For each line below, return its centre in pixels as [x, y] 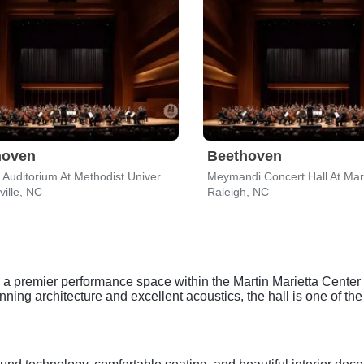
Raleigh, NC [238, 192]
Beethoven [245, 156]
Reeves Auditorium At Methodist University [167, 176]
